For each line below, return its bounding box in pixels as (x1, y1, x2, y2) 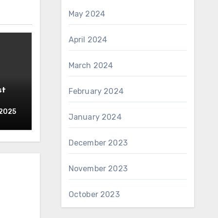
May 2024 (68, 9, 106, 18)
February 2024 (68, 87, 124, 96)
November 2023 (68, 164, 128, 173)
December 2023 (68, 138, 128, 147)
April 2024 (68, 35, 108, 44)
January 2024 (68, 112, 122, 122)
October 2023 (68, 190, 120, 199)
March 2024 (68, 61, 113, 70)
